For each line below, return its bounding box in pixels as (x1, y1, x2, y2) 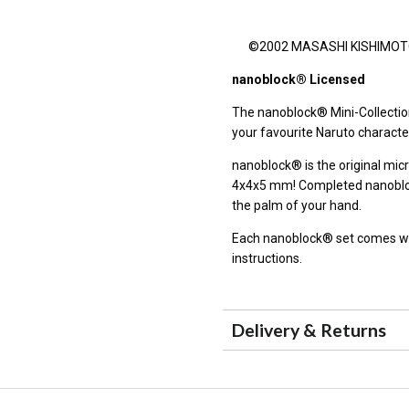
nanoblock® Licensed (232, 71, 368, 87)
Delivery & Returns (232, 320, 386, 341)
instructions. (232, 250, 302, 266)
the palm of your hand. (232, 197, 362, 213)
